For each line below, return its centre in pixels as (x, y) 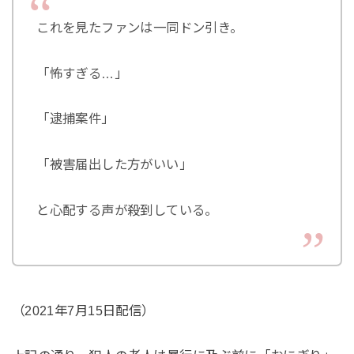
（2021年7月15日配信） (83, 310)
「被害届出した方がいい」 (115, 165)
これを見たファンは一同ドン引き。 (140, 27)
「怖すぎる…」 (82, 73)
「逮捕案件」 (75, 119)
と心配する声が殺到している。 (127, 211)
